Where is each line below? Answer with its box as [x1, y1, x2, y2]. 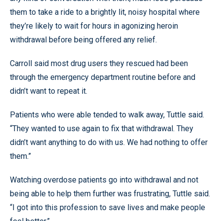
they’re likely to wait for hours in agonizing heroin [10, 21, 178, 31]
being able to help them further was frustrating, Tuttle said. [10, 188, 210, 198]
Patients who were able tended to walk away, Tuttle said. [10, 110, 204, 119]
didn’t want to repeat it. [10, 86, 87, 96]
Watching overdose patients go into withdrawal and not [10, 175, 198, 184]
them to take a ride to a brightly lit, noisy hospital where [10, 7, 200, 17]
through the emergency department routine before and [10, 72, 195, 82]
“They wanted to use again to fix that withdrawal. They [10, 123, 193, 133]
